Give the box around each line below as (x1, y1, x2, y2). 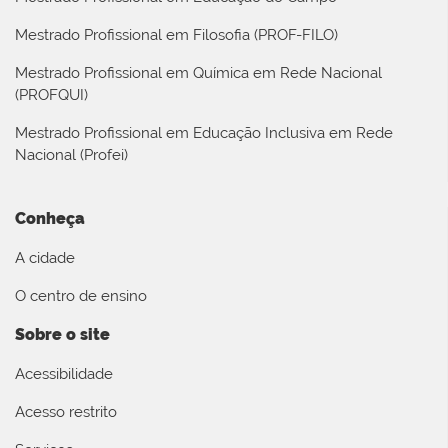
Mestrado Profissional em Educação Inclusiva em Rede (15, 123, 393, 142)
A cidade (15, 249, 75, 268)
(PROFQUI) (15, 85, 88, 104)
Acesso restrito (15, 403, 117, 422)
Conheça (15, 209, 85, 229)
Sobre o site (15, 325, 110, 345)
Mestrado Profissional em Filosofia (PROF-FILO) (15, 25, 338, 44)
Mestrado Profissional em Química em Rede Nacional (15, 63, 382, 82)
